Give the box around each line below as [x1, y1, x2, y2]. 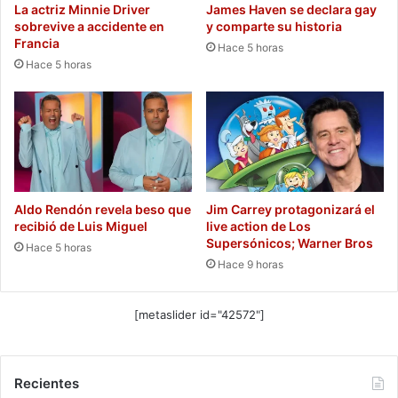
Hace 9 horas [218, 257, 283, 271]
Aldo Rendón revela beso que [14, 201, 191, 217]
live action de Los [206, 218, 311, 234]
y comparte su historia [206, 18, 342, 34]
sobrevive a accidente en [14, 18, 164, 34]
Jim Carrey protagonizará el [206, 201, 375, 217]
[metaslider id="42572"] [133, 306, 265, 322]
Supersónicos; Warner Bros [206, 235, 373, 251]
